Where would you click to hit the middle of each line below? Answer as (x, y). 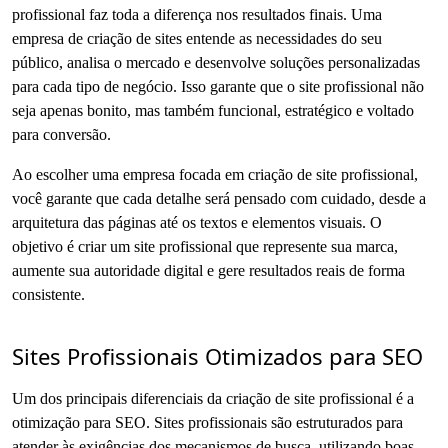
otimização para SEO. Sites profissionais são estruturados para (207, 422)
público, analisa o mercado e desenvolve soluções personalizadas (216, 62)
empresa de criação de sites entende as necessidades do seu (197, 38)
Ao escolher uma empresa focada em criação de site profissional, (215, 174)
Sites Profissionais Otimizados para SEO (217, 355)
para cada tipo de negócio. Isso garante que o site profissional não (218, 86)
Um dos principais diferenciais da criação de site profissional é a (213, 398)
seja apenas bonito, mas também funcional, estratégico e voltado (213, 110)
